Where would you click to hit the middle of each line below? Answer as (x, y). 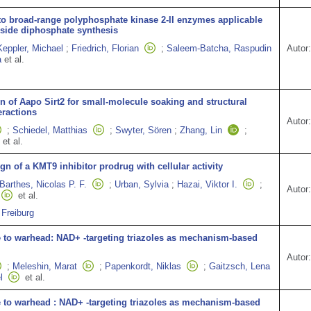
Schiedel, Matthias (50, 130)
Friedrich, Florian (105, 48)
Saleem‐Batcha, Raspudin (219, 48)
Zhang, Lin (201, 130)
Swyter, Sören (143, 130)
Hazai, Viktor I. (207, 184)
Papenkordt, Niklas (143, 266)
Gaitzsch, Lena (239, 266)
